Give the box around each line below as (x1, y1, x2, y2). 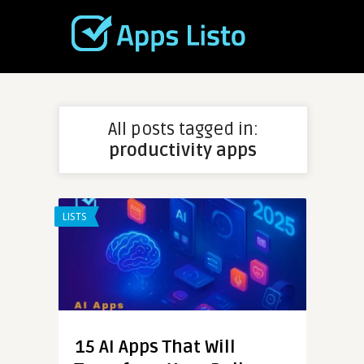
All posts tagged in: (107, 119, 258, 140)
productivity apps (109, 140, 257, 161)
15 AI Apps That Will (74, 336, 236, 357)
